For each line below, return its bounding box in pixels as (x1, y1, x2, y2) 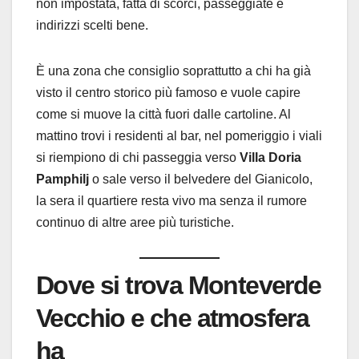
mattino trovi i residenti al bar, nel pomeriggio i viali (36, 129, 322, 143)
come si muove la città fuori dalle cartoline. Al (36, 107, 291, 122)
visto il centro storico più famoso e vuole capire (36, 86, 301, 100)
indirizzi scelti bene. (36, 18, 148, 33)
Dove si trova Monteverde (36, 271, 321, 301)
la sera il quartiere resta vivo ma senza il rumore (36, 194, 307, 208)
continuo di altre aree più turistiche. (36, 216, 234, 230)
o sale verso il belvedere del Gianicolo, (89, 172, 313, 187)
